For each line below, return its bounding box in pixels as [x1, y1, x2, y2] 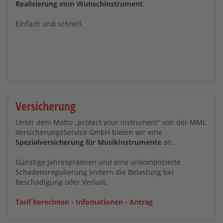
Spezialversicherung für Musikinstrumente [15, 137, 161, 147]
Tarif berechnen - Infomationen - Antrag [15, 197, 153, 207]
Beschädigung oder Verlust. [15, 177, 108, 187]
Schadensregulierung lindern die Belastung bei [15, 167, 174, 177]
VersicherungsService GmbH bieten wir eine [15, 127, 162, 137]
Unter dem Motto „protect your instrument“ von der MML [15, 117, 206, 127]
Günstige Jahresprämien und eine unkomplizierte [15, 157, 181, 167]
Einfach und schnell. [15, 19, 84, 28]
